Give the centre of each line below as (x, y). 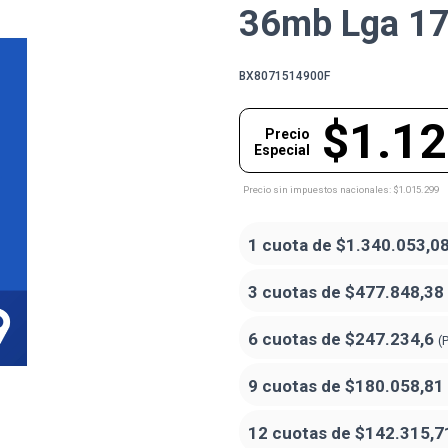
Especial (282, 149)
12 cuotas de (301, 432)
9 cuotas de (296, 385)
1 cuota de (292, 244)
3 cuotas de (296, 291)
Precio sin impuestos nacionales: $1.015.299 (341, 189)
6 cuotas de (296, 338)
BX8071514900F (284, 75)
